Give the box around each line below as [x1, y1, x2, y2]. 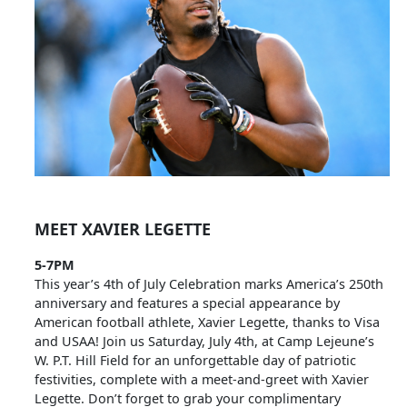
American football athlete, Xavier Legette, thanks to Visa [35, 313, 380, 331]
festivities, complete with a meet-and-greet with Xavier [35, 370, 369, 388]
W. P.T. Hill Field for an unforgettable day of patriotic [35, 351, 356, 369]
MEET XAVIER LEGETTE [35, 217, 211, 240]
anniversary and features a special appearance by [35, 293, 340, 312]
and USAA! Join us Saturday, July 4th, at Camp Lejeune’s [35, 332, 374, 350]
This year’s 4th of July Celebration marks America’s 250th [35, 274, 383, 293]
